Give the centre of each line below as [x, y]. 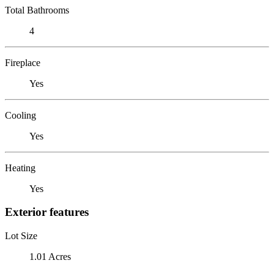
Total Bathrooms [37, 10]
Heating [20, 168]
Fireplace [23, 62]
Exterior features [47, 212]
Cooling [20, 115]
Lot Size [21, 235]
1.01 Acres [50, 256]
